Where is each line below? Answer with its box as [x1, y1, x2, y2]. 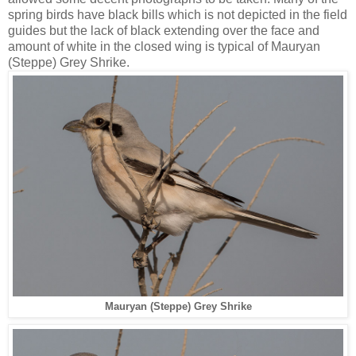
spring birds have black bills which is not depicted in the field [8, 7, 347, 21]
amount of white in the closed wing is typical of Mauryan [8, 39, 320, 53]
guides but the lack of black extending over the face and [8, 23, 319, 37]
